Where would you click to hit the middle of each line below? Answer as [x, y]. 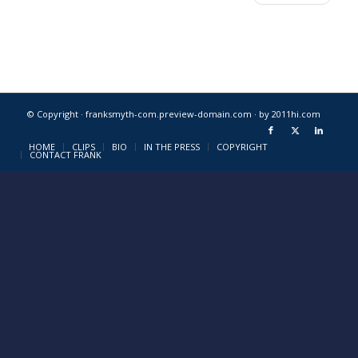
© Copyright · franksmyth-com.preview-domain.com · [143, 114]
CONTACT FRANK [65, 155]
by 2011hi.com [289, 114]
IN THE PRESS [171, 147]
